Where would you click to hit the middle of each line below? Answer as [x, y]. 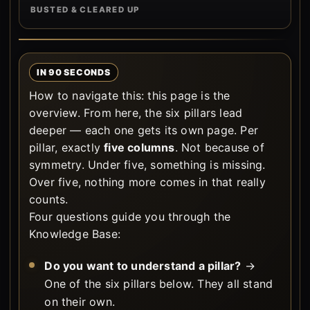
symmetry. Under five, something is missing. [147, 165]
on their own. [80, 302]
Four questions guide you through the [130, 217]
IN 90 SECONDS [74, 72]
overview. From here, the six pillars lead [136, 113]
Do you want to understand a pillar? [143, 266]
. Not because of [219, 147]
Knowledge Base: [75, 234]
